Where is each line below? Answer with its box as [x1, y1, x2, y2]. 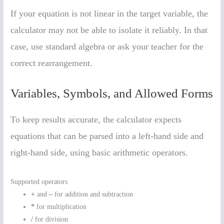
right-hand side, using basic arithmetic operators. [10, 147, 188, 158]
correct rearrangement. [10, 57, 93, 68]
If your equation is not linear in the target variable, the [10, 8, 208, 18]
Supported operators [10, 178, 68, 186]
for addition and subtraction [52, 190, 133, 198]
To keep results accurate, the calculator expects [10, 114, 182, 125]
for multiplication [34, 203, 87, 211]
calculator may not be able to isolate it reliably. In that [10, 24, 208, 35]
